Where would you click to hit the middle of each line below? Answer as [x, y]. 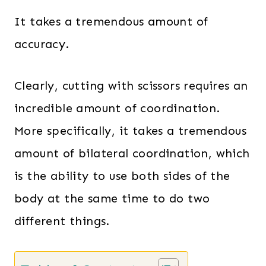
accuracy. [42, 44]
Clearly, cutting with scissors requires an [131, 86]
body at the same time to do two [112, 199]
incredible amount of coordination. [117, 108]
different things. [62, 221]
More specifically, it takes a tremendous [130, 131]
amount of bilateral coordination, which [132, 153]
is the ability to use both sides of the [122, 176]
